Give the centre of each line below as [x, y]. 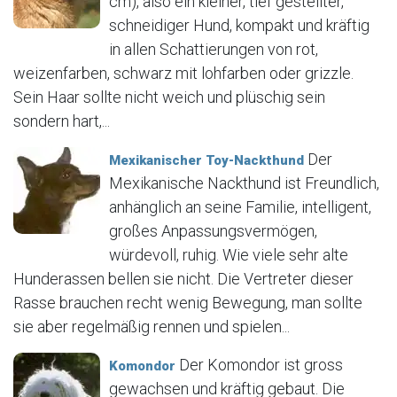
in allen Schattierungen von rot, [214, 50]
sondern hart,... [62, 121]
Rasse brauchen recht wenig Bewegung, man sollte [188, 303]
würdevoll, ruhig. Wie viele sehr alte [229, 255]
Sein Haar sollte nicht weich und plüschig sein [169, 97]
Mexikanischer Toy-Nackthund [206, 161]
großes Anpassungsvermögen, [213, 231]
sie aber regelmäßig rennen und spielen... [152, 327]
